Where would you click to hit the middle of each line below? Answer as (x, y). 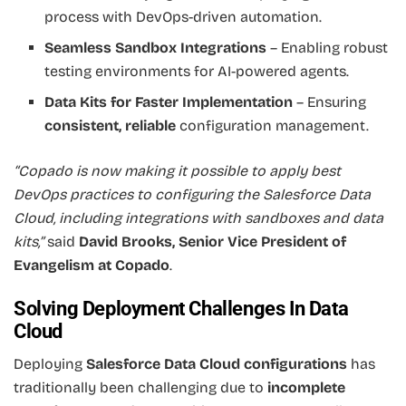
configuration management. (273, 126)
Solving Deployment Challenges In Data (181, 308)
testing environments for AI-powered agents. (197, 72)
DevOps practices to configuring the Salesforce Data (192, 195)
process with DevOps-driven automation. (184, 17)
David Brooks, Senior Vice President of (213, 242)
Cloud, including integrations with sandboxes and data (198, 218)
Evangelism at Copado (92, 266)
